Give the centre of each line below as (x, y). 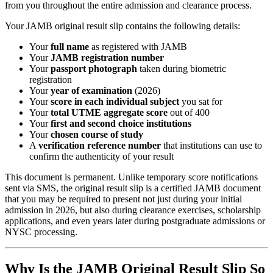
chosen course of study (97, 135)
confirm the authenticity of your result (101, 157)
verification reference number (100, 146)
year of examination (91, 91)
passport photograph (94, 69)
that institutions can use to (211, 146)
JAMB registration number (107, 58)
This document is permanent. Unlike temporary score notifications (131, 177)
